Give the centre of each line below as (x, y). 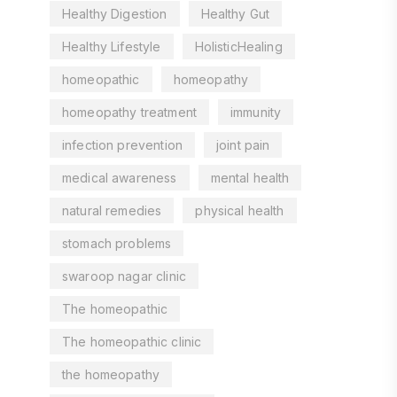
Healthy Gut (235, 13)
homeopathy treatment (129, 112)
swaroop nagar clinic (124, 276)
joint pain (243, 144)
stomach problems (117, 243)
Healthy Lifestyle (112, 46)
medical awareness (120, 177)
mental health (250, 177)
